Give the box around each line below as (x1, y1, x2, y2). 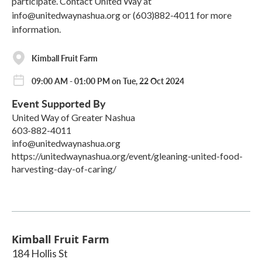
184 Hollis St (12, 247, 68, 260)
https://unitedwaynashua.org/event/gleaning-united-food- (12, 150, 243, 162)
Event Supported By (12, 96, 106, 111)
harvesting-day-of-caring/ (12, 163, 116, 175)
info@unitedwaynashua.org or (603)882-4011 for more (12, 9, 232, 21)
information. (12, 23, 61, 35)
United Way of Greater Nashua (12, 112, 135, 123)
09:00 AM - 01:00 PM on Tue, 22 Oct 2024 (32, 75, 184, 87)
